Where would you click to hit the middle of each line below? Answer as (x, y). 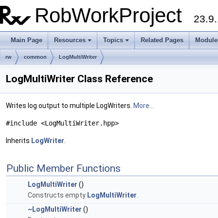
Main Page (27, 40)
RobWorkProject (114, 15)
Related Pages (162, 40)
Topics (113, 40)
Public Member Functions (64, 168)
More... (144, 106)
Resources (70, 40)
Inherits (18, 141)
